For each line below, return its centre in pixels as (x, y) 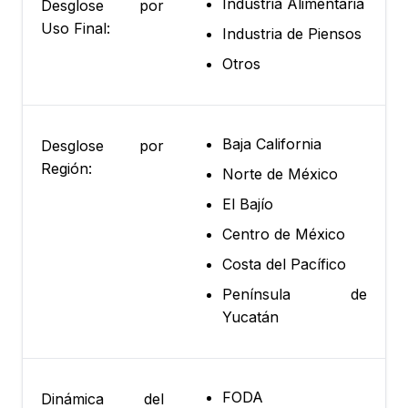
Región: (66, 169)
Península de (295, 295)
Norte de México (280, 174)
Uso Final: (76, 29)
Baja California (272, 144)
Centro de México (284, 235)
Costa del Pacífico (284, 265)
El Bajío (248, 204)
